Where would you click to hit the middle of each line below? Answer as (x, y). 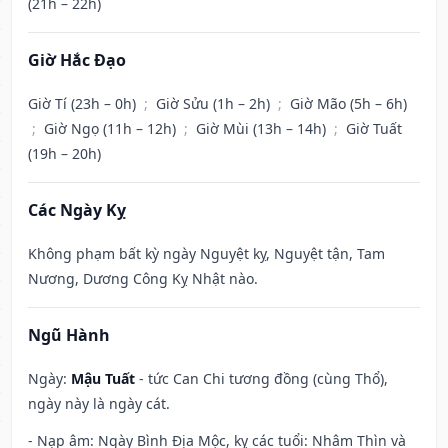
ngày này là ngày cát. (99, 404)
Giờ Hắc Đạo (77, 60)
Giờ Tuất (374, 129)
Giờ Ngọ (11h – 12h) (112, 129)
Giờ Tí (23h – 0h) (84, 104)
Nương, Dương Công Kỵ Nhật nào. (143, 279)
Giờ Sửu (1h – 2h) (215, 104)
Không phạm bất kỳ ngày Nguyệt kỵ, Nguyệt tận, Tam (206, 254)
